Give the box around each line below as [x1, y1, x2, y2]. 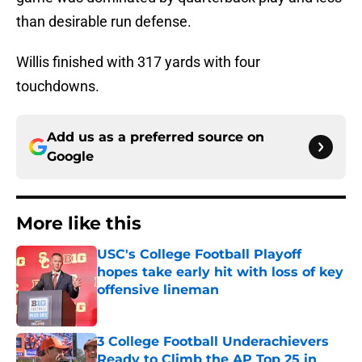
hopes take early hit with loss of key [97, 264, 343, 280]
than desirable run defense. [16, 13, 192, 31]
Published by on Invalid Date [96, 299, 237, 313]
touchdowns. [16, 78, 99, 95]
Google [47, 149, 94, 165]
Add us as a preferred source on [47, 129, 264, 145]
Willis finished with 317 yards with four [16, 53, 260, 71]
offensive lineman [97, 282, 219, 298]
